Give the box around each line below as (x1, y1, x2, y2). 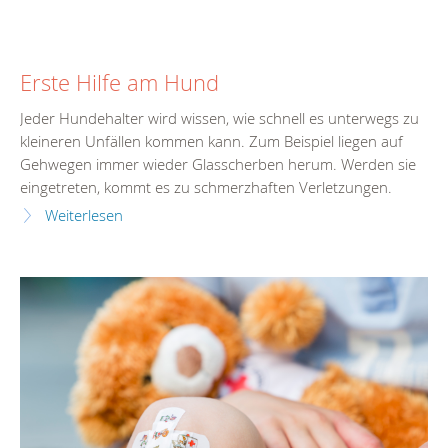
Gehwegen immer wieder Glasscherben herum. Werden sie (20, 154, 416, 174)
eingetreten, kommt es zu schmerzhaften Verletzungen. (20, 177, 392, 197)
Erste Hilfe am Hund (20, 68, 219, 98)
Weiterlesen (45, 205, 123, 225)
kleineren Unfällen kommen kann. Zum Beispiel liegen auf (20, 131, 403, 151)
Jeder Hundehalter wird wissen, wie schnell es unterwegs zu (20, 108, 419, 128)
